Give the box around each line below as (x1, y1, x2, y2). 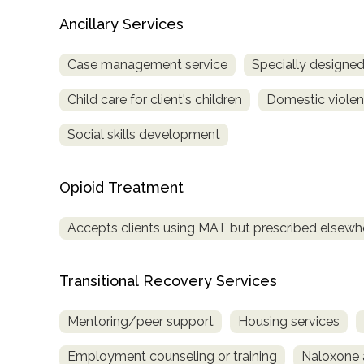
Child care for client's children (67, 91, 242, 107)
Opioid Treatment (59, 178, 184, 196)
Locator (24, 29, 71, 45)
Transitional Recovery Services (59, 271, 277, 289)
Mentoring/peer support (67, 313, 214, 329)
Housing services (238, 313, 340, 329)
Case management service (67, 56, 227, 72)
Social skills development (67, 126, 220, 142)
